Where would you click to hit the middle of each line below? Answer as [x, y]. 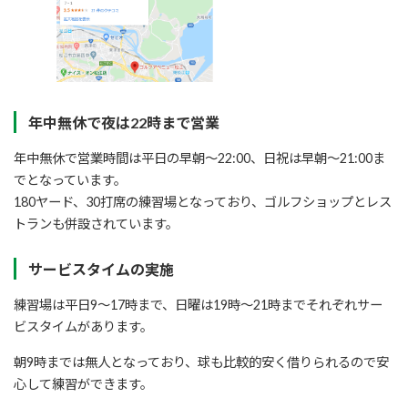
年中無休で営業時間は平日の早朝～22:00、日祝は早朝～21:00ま [199, 158]
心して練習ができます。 [83, 383]
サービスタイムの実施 [101, 270]
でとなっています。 [70, 179]
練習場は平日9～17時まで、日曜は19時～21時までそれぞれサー [198, 305]
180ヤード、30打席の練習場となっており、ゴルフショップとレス [203, 201]
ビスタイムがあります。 [83, 327]
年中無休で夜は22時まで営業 [123, 122]
